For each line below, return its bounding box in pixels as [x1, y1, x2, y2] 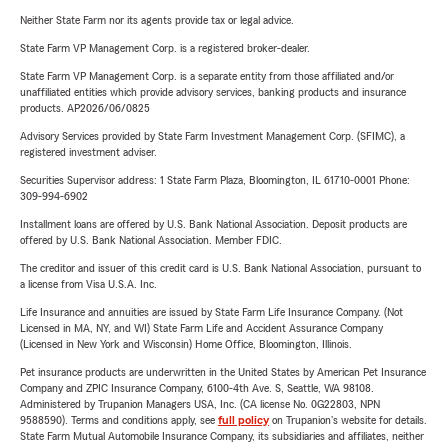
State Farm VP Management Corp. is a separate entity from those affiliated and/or [20, 70, 394, 82]
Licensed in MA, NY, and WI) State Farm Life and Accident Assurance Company [20, 322, 383, 334]
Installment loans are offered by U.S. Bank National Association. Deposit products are [20, 218, 407, 230]
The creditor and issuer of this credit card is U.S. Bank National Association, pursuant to [20, 262, 421, 274]
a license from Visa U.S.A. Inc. [20, 278, 157, 290]
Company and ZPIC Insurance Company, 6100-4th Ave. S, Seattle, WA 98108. [20, 382, 374, 394]
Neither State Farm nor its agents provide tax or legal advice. [20, 14, 294, 26]
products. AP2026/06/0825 [20, 102, 150, 114]
